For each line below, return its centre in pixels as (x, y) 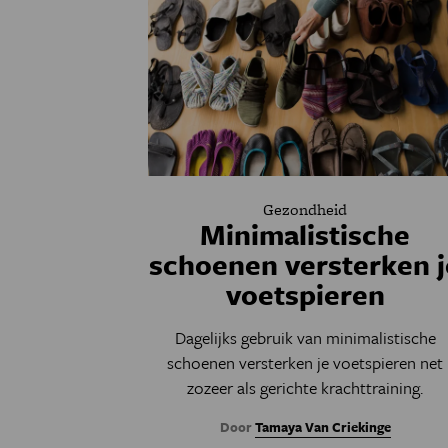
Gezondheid (305, 210)
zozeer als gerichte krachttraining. (305, 388)
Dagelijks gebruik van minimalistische (305, 338)
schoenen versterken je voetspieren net (305, 363)
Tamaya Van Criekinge (322, 427)
